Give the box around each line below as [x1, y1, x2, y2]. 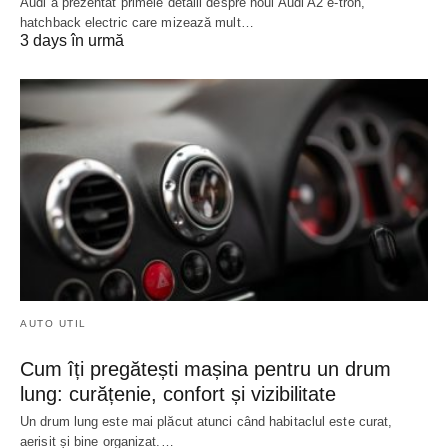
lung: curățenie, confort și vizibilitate [20, 383, 336, 406]
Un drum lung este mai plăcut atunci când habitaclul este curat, [20, 414, 393, 430]
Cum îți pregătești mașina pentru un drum [20, 358, 391, 381]
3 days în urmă [20, 32, 124, 50]
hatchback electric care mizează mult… [20, 15, 254, 31]
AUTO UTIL [20, 318, 87, 330]
